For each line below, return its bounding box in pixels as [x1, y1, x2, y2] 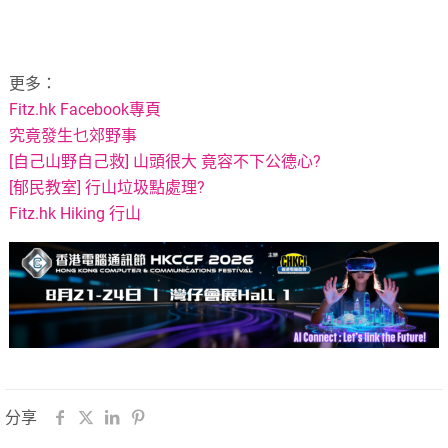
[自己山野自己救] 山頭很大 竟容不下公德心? [9, 152, 322, 172]
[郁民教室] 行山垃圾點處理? [9, 178, 206, 198]
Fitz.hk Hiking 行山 [9, 204, 142, 224]
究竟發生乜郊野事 [9, 126, 138, 146]
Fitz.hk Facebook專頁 [9, 100, 162, 120]
